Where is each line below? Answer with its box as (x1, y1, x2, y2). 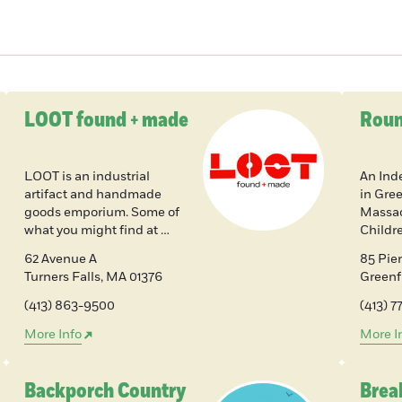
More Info (23, 326, 82, 344)
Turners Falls (23, 268, 100, 286)
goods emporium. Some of (23, 204, 179, 222)
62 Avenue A (23, 250, 97, 268)
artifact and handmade (23, 186, 162, 204)
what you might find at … (23, 222, 170, 240)
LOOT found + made (23, 106, 188, 135)
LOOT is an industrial (23, 168, 150, 186)
